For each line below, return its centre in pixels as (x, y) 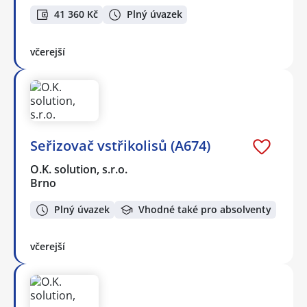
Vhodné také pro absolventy (205, 209)
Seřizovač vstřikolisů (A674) (120, 145)
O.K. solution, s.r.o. (79, 169)
